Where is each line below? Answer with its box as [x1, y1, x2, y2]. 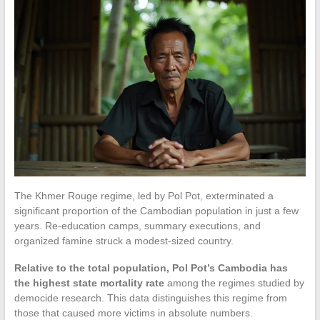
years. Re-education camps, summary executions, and [14, 219, 261, 231]
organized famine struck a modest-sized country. [14, 234, 234, 246]
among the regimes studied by [164, 276, 304, 289]
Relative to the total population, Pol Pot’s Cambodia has [14, 261, 288, 274]
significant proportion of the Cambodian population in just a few [14, 204, 299, 216]
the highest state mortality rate [14, 276, 164, 289]
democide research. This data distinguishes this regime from [14, 291, 287, 304]
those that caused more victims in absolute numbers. [14, 306, 253, 319]
